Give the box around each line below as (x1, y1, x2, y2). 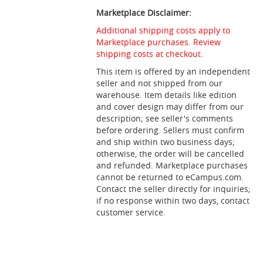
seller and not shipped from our (96, 77, 223, 89)
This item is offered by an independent (96, 66, 251, 77)
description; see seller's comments (96, 113, 234, 124)
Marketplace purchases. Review (96, 36, 221, 48)
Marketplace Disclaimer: (96, 7, 192, 18)
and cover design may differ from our (96, 101, 244, 112)
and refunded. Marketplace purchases (96, 160, 248, 171)
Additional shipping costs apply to (96, 25, 231, 36)
